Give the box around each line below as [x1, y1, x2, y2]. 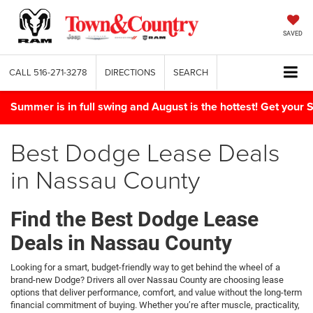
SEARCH [173, 66, 208, 78]
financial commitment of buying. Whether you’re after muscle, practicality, [10, 299, 300, 310]
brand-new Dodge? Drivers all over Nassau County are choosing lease [10, 274, 284, 285]
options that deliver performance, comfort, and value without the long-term [10, 286, 302, 298]
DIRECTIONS [105, 66, 156, 78]
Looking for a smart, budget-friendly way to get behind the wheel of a [10, 261, 280, 272]
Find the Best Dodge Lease [10, 206, 259, 231]
